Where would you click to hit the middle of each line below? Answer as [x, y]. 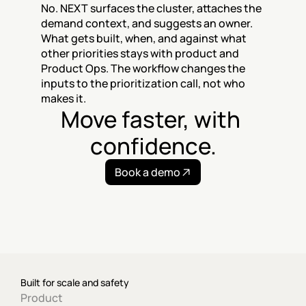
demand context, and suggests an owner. [147, 23]
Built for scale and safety [75, 282]
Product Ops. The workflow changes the [143, 68]
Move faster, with [151, 119]
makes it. [64, 98]
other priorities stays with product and [140, 53]
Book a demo [148, 172]
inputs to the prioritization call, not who [143, 83]
